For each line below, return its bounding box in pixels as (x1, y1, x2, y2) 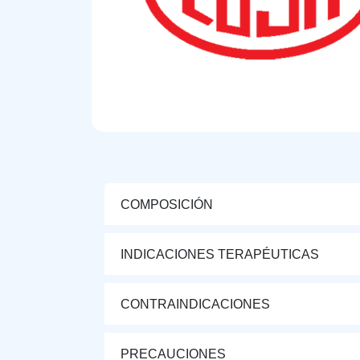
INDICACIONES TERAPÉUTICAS (121, 247, 319, 261)
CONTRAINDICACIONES (121, 297, 270, 311)
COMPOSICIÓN (121, 197, 213, 211)
